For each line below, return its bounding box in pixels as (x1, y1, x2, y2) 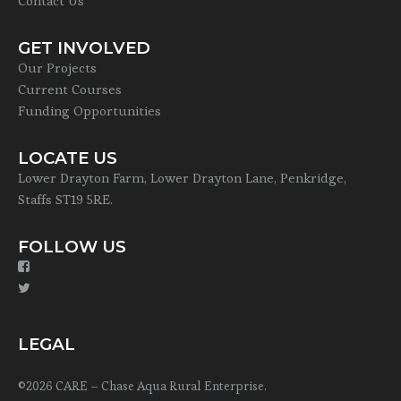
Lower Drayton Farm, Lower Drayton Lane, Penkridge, (18, 169, 346, 186)
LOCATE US (18, 148, 117, 168)
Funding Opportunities (18, 102, 161, 119)
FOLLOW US (18, 236, 126, 257)
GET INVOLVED (18, 38, 150, 58)
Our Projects (18, 59, 97, 76)
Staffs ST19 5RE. (18, 191, 113, 208)
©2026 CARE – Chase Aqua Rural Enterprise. (18, 378, 267, 394)
